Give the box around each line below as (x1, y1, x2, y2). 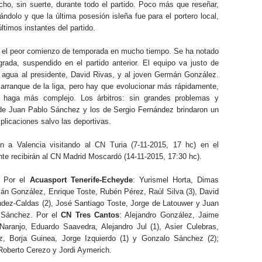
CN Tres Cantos (61, 211, 120, 219)
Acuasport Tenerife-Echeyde (29, 175, 133, 184)
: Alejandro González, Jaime (119, 211, 219, 219)
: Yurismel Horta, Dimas (132, 175, 219, 184)
